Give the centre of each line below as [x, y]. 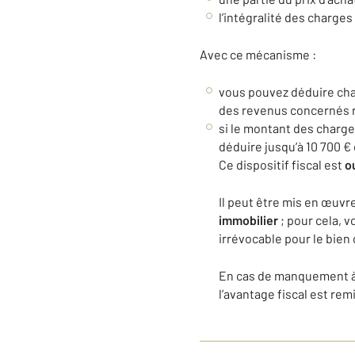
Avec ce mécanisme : [258, 54]
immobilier [248, 220]
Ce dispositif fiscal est [282, 164]
